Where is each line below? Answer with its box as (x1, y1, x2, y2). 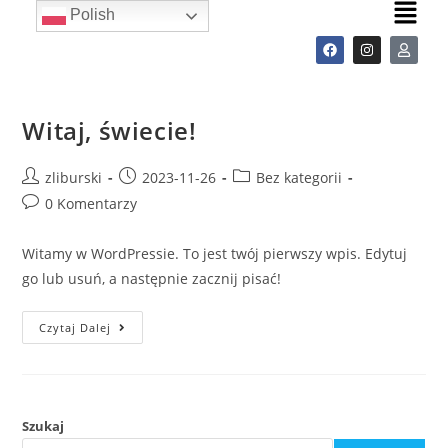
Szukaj (22, 417, 65, 436)
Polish (65, 6, 115, 24)
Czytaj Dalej (39, 320, 112, 336)
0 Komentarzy (45, 194, 138, 214)
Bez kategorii (256, 168, 343, 188)
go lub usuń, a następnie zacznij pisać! (22, 269, 282, 289)
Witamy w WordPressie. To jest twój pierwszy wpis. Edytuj (22, 244, 408, 264)
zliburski (45, 168, 103, 188)
